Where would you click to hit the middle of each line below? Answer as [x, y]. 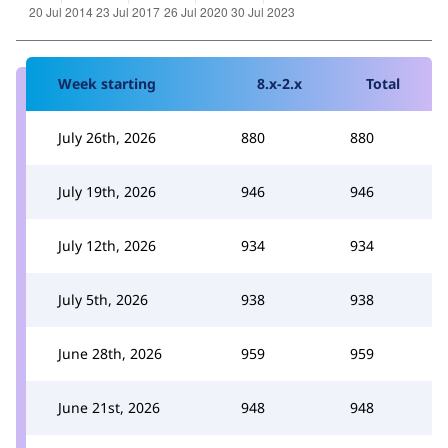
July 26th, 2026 [107, 137]
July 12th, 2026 [107, 245]
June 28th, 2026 [110, 353]
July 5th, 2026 [103, 299]
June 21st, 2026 [109, 407]
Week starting [107, 83]
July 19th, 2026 [107, 191]
